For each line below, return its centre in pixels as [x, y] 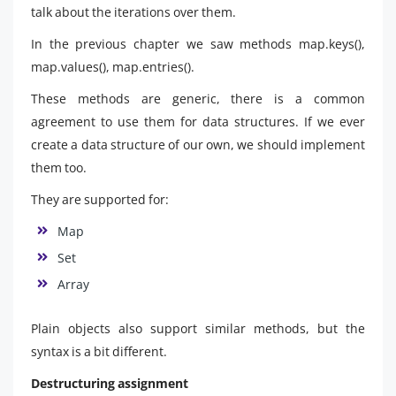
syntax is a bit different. [99, 351]
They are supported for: [100, 199]
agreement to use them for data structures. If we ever [198, 122]
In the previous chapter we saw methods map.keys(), [198, 44]
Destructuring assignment [110, 383]
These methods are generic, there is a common [198, 99]
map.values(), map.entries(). [113, 67]
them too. [59, 168]
